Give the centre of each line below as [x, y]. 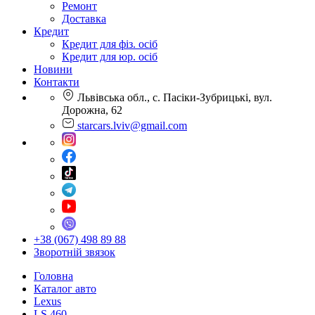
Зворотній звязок [75, 252]
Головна [53, 276]
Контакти [57, 82]
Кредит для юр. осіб [110, 57]
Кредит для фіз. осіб [110, 44]
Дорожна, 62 [92, 110]
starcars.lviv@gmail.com [132, 126]
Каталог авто [65, 289]
